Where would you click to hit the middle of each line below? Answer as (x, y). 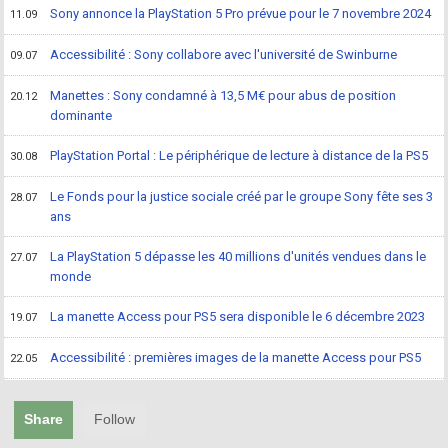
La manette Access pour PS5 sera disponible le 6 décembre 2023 (238, 317)
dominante (81, 116)
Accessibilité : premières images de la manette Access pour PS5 (236, 358)
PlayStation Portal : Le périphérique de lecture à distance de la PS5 (239, 156)
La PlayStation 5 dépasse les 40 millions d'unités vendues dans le (238, 257)
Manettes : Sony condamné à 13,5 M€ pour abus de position (223, 96)
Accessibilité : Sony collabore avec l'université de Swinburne (224, 55)
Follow (115, 419)
